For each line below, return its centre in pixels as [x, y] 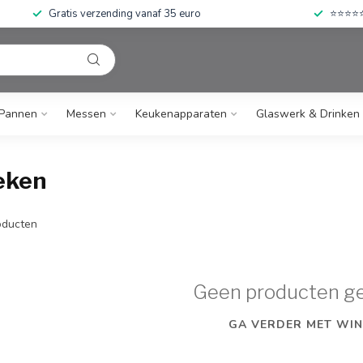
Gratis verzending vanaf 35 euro [125, 14]
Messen [86, 114]
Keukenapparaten [181, 114]
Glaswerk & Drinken [308, 114]
